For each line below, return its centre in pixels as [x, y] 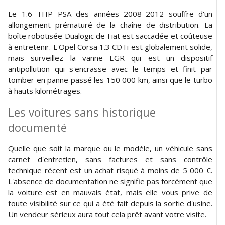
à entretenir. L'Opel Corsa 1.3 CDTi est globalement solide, [110, 46]
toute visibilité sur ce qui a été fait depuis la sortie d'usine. [110, 203]
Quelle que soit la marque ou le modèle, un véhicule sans [110, 148]
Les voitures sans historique [82, 112]
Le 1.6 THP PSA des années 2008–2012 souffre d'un [110, 13]
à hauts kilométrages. [45, 91]
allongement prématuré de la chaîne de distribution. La [110, 24]
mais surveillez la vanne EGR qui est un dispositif [110, 58]
